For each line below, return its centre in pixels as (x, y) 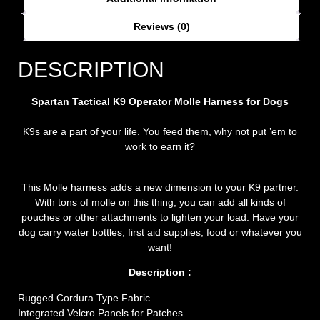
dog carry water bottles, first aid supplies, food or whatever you (160, 232)
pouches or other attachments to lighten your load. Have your (160, 217)
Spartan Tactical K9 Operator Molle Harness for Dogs (160, 102)
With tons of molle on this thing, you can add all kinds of (160, 202)
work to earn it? (160, 147)
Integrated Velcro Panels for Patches (100, 312)
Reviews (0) (161, 26)
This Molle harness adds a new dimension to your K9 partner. (160, 187)
